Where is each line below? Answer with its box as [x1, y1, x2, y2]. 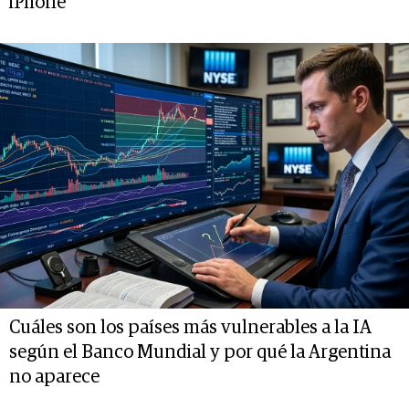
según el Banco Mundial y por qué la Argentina [9, 342, 391, 362]
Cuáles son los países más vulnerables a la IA [9, 318, 372, 337]
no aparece [9, 367, 100, 386]
